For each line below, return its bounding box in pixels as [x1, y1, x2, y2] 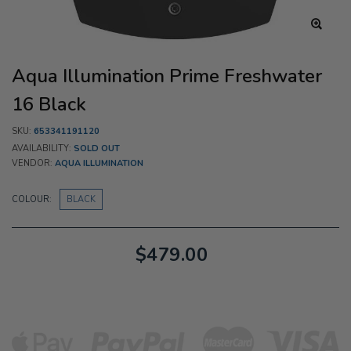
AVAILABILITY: [12, 143, 74, 154]
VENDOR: [12, 157, 55, 169]
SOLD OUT [74, 143, 120, 154]
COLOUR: [12, 193, 52, 205]
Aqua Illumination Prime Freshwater [12, 63, 322, 89]
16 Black [12, 92, 86, 117]
